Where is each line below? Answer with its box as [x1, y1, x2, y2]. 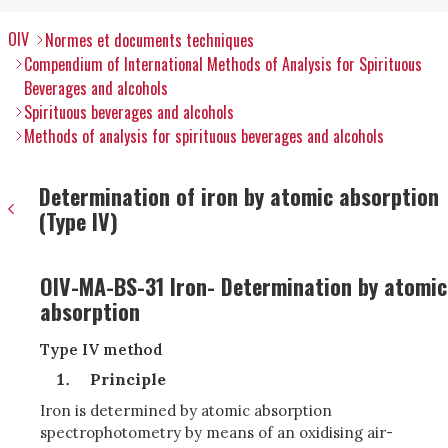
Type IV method [40, 340, 163, 359]
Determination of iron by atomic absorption [38, 180, 439, 212]
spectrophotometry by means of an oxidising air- [40, 423, 393, 442]
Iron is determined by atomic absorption [40, 401, 332, 420]
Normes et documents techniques [45, 28, 254, 52]
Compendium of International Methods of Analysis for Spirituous [24, 52, 422, 76]
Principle [90, 369, 166, 389]
